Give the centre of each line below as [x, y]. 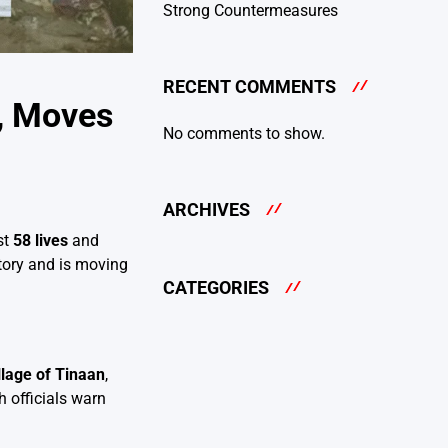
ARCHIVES [206, 209]
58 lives [40, 240]
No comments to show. [244, 133]
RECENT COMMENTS [249, 87]
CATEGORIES [216, 288]
